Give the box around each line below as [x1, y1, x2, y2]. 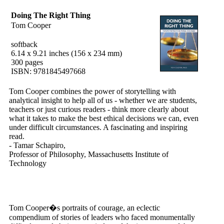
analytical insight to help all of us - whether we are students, [9, 96, 197, 104]
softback [11, 40, 37, 48]
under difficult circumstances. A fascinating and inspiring [9, 123, 187, 131]
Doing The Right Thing [11, 11, 90, 19]
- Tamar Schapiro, [9, 141, 65, 149]
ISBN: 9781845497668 [11, 67, 85, 75]
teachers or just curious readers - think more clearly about [9, 105, 188, 113]
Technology [9, 159, 46, 167]
